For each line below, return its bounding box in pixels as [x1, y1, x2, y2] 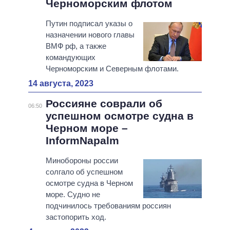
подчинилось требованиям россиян [45, 201, 171, 210]
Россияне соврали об [45, 98, 162, 110]
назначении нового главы [45, 30, 135, 40]
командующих [45, 53, 95, 62]
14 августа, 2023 [28, 79, 93, 88]
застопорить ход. [45, 213, 106, 222]
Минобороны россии [45, 156, 118, 165]
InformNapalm [45, 135, 119, 147]
